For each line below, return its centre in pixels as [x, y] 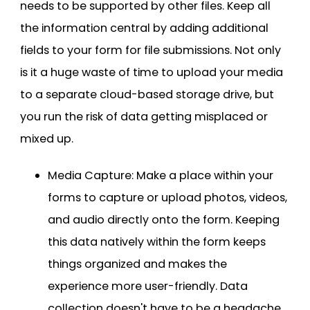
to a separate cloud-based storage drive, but [147, 94]
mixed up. [47, 138]
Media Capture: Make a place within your [161, 175]
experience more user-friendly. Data [148, 286]
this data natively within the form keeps [157, 241]
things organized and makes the [137, 264]
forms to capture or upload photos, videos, [167, 197]
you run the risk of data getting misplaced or [144, 116]
